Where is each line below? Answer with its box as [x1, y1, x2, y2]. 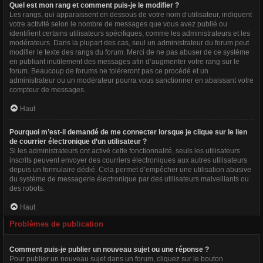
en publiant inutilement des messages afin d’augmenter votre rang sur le [9, 58, 240, 66]
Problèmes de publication [9, 220, 103, 228]
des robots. [9, 184, 45, 193]
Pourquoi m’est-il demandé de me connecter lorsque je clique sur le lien [9, 128, 247, 136]
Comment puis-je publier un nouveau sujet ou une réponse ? [9, 245, 209, 254]
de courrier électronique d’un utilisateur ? [9, 137, 147, 146]
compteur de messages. [9, 86, 86, 94]
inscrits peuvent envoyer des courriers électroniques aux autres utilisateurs [9, 156, 247, 164]
